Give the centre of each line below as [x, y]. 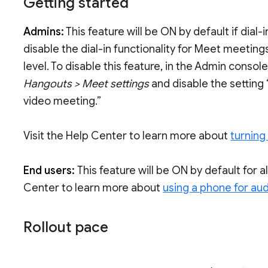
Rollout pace [66, 228]
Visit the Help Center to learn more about [127, 136]
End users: [51, 171]
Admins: [44, 32]
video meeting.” [63, 101]
